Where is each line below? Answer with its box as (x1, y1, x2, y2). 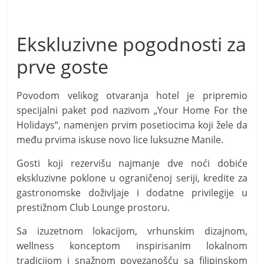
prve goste (16, 53, 109, 79)
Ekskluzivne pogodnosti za (16, 31, 247, 57)
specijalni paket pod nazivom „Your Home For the (16, 103, 247, 117)
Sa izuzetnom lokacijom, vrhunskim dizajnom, (16, 224, 247, 237)
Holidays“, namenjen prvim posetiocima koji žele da (16, 118, 247, 131)
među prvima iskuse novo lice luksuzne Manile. (16, 133, 224, 146)
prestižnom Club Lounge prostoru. (16, 200, 170, 214)
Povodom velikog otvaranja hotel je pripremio (16, 88, 247, 102)
